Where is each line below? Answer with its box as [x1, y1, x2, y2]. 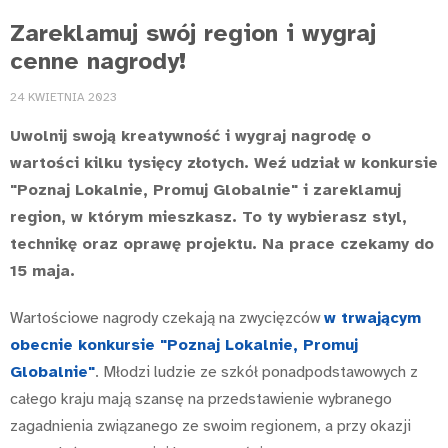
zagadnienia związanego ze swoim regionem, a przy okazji [10, 416, 411, 437]
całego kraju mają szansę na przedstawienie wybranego [10, 389, 392, 410]
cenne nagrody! [10, 46, 186, 77]
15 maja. [10, 261, 75, 282]
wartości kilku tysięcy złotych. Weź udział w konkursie [10, 153, 438, 174]
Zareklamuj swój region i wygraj [10, 18, 376, 49]
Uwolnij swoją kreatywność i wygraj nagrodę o [10, 126, 371, 147]
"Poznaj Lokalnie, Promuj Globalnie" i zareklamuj [10, 180, 401, 201]
